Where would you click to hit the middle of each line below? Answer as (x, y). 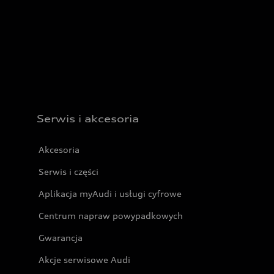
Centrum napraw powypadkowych (111, 216)
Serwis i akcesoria (88, 119)
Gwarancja (61, 238)
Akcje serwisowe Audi (84, 260)
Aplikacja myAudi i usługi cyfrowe (110, 194)
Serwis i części (68, 172)
